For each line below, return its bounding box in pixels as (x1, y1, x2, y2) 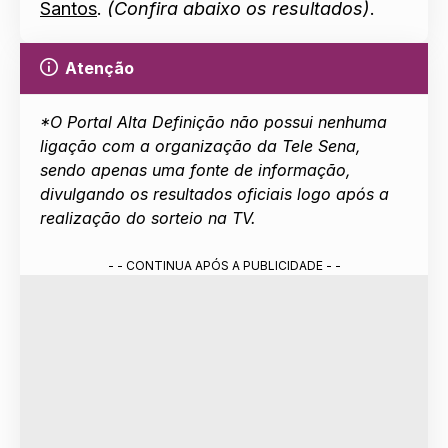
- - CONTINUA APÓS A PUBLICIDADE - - (107, 257, 341, 273)
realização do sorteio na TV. (40, 207, 256, 228)
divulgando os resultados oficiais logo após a (40, 183, 389, 204)
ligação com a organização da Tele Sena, (40, 135, 361, 156)
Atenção (65, 57, 134, 78)
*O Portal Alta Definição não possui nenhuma (40, 111, 387, 132)
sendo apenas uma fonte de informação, (40, 159, 351, 180)
